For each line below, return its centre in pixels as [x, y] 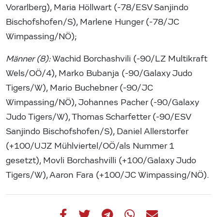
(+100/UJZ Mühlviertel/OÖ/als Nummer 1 [90, 146]
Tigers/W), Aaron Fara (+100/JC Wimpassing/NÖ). [108, 175]
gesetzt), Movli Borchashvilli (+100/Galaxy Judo [101, 161]
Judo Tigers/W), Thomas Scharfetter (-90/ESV [98, 117]
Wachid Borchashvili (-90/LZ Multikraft [129, 59]
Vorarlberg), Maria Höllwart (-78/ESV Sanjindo [97, 8]
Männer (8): [28, 59]
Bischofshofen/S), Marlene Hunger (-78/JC [93, 22]
